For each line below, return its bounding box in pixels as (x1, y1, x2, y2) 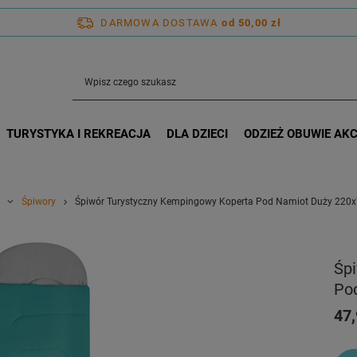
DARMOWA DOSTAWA (100, 16, 218, 29)
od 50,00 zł (222, 16, 282, 29)
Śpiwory (21, 196, 56, 207)
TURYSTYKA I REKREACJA (6, 127, 151, 141)
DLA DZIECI (166, 127, 228, 141)
